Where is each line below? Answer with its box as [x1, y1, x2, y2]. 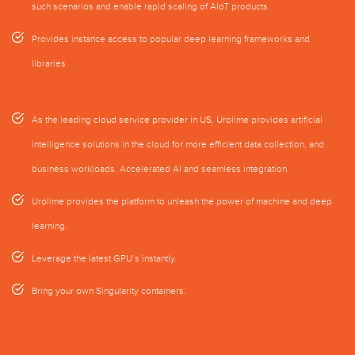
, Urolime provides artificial [212, 113, 323, 125]
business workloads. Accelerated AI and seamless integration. [32, 162, 289, 174]
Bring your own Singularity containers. [32, 284, 186, 296]
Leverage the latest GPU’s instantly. [32, 252, 177, 264]
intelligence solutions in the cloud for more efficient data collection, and [32, 138, 324, 150]
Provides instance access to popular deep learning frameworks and [32, 32, 310, 44]
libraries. [32, 57, 68, 69]
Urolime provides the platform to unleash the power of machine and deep [32, 195, 332, 207]
